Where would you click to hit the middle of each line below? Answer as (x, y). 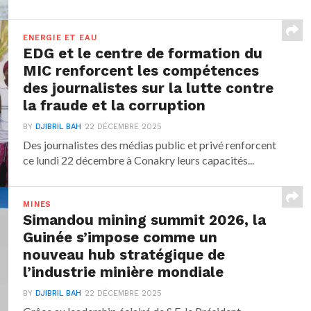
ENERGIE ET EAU (60, 38)
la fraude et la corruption (115, 106)
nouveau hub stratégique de (124, 255)
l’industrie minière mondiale (124, 272)
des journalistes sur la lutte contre (149, 89)
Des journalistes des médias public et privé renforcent (150, 145)
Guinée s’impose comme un (120, 238)
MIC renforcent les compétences (141, 71)
